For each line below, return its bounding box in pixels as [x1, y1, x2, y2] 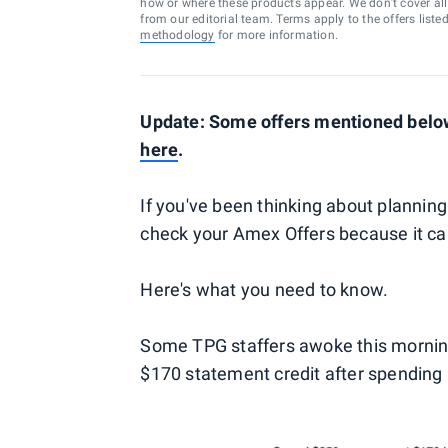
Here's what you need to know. [140, 279, 389, 300]
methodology [140, 28, 215, 42]
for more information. [214, 28, 338, 42]
